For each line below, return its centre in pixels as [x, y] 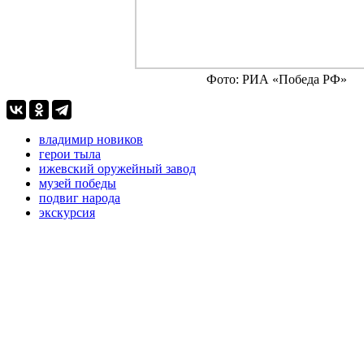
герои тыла [70, 154]
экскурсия [67, 212]
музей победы [78, 183]
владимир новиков [91, 139]
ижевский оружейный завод [117, 168]
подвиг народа [80, 197]
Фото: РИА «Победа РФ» [276, 79]
